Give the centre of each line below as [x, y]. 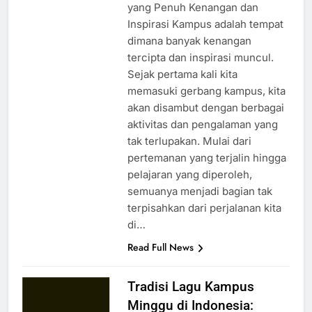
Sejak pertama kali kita [182, 75]
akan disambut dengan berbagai [205, 108]
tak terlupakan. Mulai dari [189, 141]
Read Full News [160, 248]
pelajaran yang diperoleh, [189, 175]
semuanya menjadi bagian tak [200, 192]
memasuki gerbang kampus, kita [206, 91]
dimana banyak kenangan [189, 41]
